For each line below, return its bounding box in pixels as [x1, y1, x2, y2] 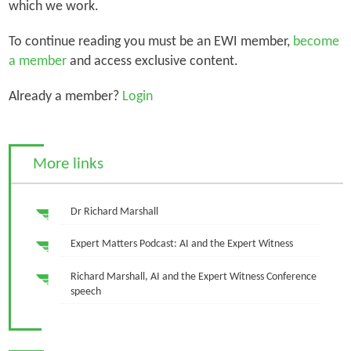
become [292, 34, 339, 49]
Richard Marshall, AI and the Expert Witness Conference [70, 270, 317, 283]
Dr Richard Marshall [70, 206, 158, 219]
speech [70, 285, 101, 298]
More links [32, 155, 103, 172]
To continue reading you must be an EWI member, [8, 34, 293, 49]
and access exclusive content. [66, 53, 241, 69]
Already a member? [8, 89, 119, 104]
